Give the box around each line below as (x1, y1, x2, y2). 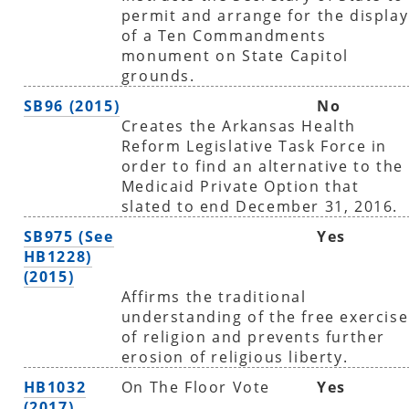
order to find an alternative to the (121, 155, 404, 176)
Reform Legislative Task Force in (121, 135, 387, 156)
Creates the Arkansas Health (121, 115, 356, 136)
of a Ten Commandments (121, 25, 327, 46)
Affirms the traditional (121, 286, 307, 307)
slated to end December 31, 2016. (121, 195, 398, 216)
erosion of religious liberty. (121, 346, 349, 367)
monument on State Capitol (121, 45, 349, 66)
